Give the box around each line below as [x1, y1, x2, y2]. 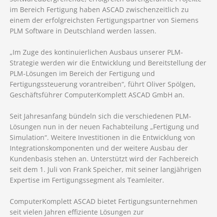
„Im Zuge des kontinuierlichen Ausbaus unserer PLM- [10, 47, 183, 57]
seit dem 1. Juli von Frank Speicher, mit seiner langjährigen [10, 165, 201, 174]
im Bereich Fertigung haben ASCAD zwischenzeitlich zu [10, 5, 189, 15]
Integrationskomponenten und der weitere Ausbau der [10, 143, 188, 153]
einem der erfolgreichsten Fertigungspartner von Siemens [10, 15, 199, 25]
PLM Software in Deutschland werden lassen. [10, 26, 156, 36]
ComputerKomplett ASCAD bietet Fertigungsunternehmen [10, 197, 198, 206]
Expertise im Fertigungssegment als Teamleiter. [10, 175, 164, 185]
